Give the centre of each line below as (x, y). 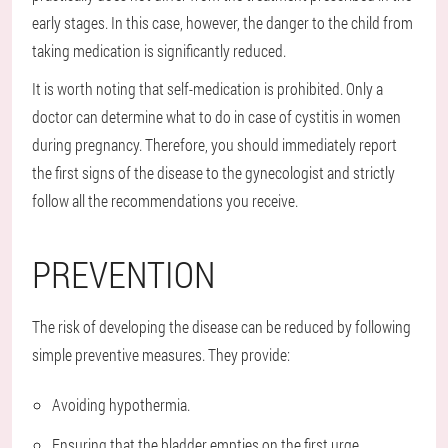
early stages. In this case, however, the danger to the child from (222, 23)
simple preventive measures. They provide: (161, 355)
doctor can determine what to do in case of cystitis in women (216, 117)
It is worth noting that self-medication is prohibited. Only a (207, 89)
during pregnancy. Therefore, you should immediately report (214, 145)
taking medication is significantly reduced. (159, 51)
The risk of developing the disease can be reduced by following (221, 327)
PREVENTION (124, 274)
